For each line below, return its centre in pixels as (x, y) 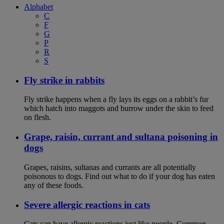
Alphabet (38, 6)
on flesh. (37, 117)
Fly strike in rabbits (64, 80)
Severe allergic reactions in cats (87, 204)
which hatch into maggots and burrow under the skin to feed (119, 108)
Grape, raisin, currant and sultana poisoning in (121, 137)
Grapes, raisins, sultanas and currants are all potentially (110, 167)
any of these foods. (54, 185)
